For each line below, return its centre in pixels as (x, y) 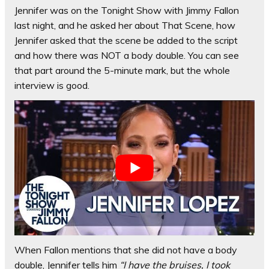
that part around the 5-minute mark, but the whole (122, 71)
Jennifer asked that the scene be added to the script (126, 41)
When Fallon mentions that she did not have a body (126, 250)
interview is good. (52, 86)
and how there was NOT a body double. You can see (127, 56)
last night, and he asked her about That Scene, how (125, 26)
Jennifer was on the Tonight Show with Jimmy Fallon (127, 11)
